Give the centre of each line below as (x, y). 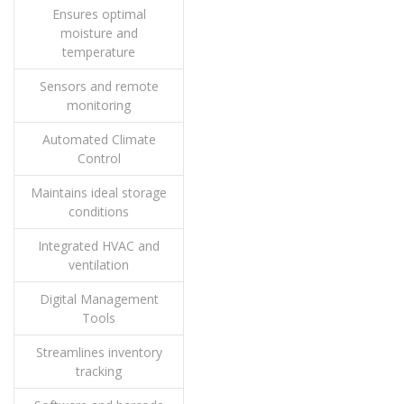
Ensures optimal (99, 14)
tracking (99, 372)
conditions (99, 212)
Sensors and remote (99, 87)
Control (99, 159)
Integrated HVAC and (99, 246)
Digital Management (99, 299)
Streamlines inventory (99, 353)
